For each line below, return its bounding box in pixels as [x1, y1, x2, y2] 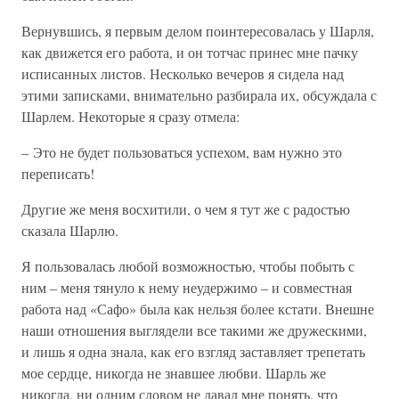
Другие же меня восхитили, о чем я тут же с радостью [21, 199, 350, 218]
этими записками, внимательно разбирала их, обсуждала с [21, 85, 377, 104]
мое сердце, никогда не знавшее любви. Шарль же [21, 363, 326, 382]
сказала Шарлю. [21, 221, 118, 240]
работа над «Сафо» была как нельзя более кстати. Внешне [21, 299, 374, 318]
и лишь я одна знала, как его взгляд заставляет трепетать [21, 342, 365, 361]
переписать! [21, 164, 94, 183]
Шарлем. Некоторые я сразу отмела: [21, 107, 240, 126]
